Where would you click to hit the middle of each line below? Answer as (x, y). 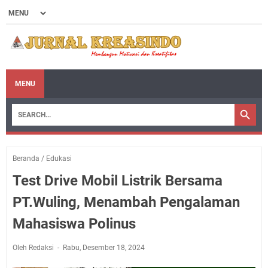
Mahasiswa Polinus (74, 223)
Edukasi (59, 158)
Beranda (26, 158)
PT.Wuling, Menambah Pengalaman (126, 202)
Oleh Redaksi (34, 247)
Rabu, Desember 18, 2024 (104, 247)
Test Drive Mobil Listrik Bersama (118, 180)
